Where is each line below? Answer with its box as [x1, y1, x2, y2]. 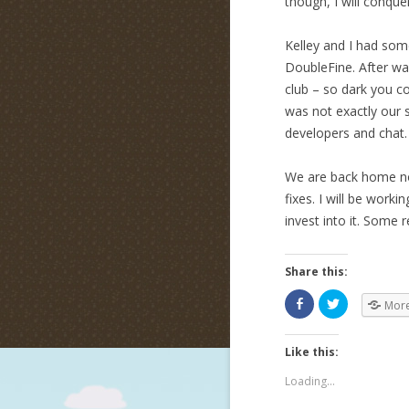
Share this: [285, 263, 348, 279]
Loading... [285, 372, 335, 389]
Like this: [285, 343, 339, 360]
